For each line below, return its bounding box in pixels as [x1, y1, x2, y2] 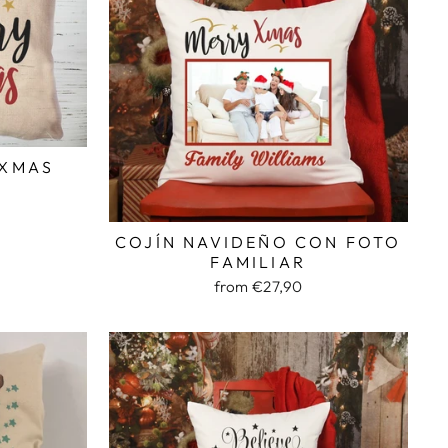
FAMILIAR [210, 252, 307, 272]
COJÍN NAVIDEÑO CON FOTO [114, 232, 402, 252]
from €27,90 [213, 277, 303, 296]
